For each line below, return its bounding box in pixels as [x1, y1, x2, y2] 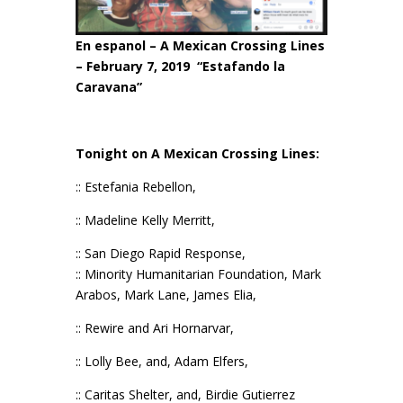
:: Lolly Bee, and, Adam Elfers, [76, 352, 248, 370]
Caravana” [76, 77, 142, 95]
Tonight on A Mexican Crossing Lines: [76, 144, 319, 162]
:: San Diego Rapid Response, [76, 244, 246, 262]
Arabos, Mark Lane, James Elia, [76, 285, 256, 303]
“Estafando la [193, 57, 285, 75]
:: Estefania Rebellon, [76, 177, 196, 195]
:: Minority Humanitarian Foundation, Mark [76, 264, 321, 282]
